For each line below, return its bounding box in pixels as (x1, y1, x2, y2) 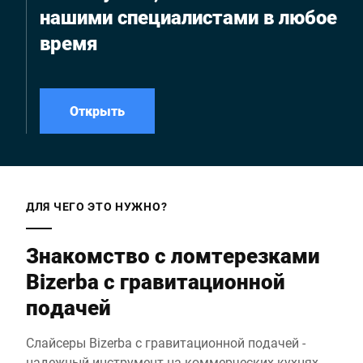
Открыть (70, 102, 125, 119)
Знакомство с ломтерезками (26, 241, 320, 269)
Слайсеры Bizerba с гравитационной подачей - (26, 334, 305, 351)
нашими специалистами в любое (40, 4, 337, 30)
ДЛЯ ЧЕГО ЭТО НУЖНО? (26, 199, 168, 214)
